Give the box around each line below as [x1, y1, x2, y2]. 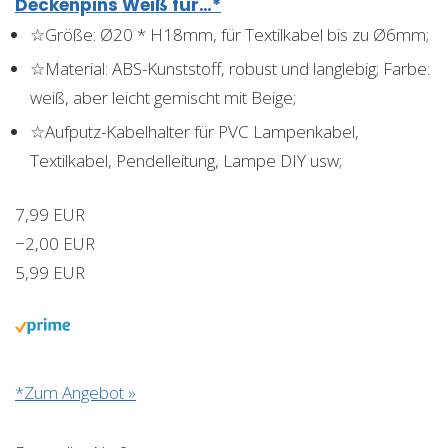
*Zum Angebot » [15, 380, 136, 404]
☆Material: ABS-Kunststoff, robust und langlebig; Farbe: [30, 56, 430, 80]
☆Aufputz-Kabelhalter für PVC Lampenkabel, [30, 119, 359, 143]
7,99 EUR [15, 202, 85, 226]
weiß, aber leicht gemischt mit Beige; [30, 85, 296, 109]
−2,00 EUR [15, 231, 95, 255]
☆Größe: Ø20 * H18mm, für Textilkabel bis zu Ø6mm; [30, 22, 429, 46]
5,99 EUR [15, 260, 85, 284]
